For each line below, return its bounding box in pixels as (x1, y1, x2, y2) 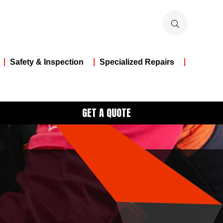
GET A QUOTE (82, 105, 131, 120)
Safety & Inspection (9, 57, 84, 66)
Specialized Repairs (99, 57, 174, 66)
